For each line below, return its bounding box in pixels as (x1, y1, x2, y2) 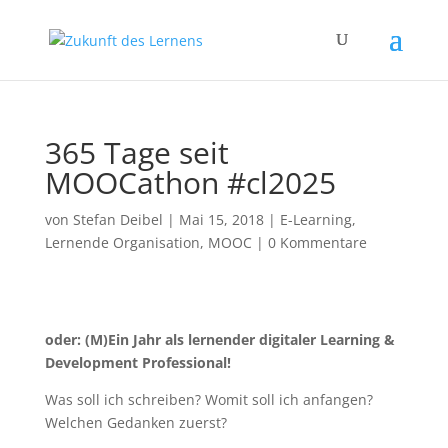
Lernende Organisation (44, 233, 200, 252)
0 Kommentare (267, 233, 367, 252)
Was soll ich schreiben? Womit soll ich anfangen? (44, 390, 373, 409)
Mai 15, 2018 (178, 210, 264, 229)
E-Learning (279, 210, 352, 229)
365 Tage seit (44, 132, 229, 173)
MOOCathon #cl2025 (44, 162, 336, 203)
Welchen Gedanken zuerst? (44, 413, 227, 432)
